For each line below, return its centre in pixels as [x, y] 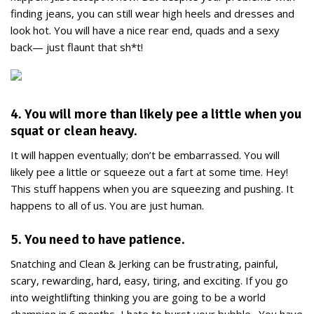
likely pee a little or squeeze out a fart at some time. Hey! [149, 172]
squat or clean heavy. [74, 131]
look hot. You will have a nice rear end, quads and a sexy [145, 30]
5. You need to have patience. [98, 239]
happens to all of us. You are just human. [107, 205]
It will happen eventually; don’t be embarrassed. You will [145, 155]
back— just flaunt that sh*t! [77, 47]
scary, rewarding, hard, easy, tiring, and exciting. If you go [149, 280]
